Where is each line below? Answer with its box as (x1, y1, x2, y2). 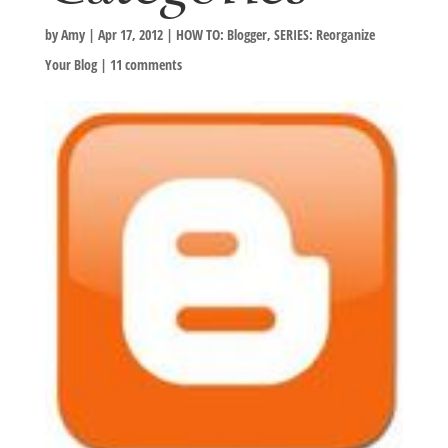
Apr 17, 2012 (97, 25, 163, 44)
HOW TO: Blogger (175, 25, 267, 44)
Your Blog (44, 55, 97, 74)
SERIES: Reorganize (273, 25, 375, 44)
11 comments (109, 55, 182, 74)
